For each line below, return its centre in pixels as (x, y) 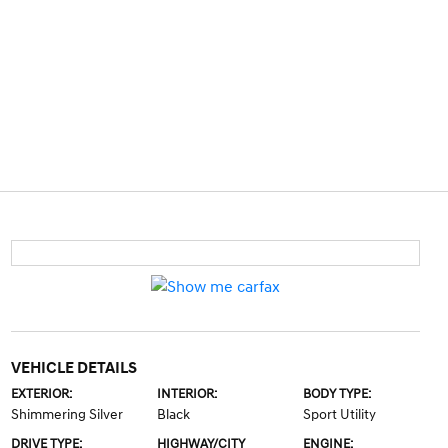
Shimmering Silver (66, 415)
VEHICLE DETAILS (73, 368)
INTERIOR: (186, 394)
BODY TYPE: (337, 394)
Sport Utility (340, 415)
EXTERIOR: (41, 394)
